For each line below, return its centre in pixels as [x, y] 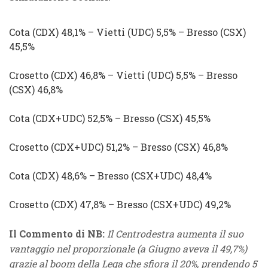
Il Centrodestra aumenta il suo [175, 234]
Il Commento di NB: [58, 234]
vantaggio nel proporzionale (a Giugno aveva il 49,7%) [128, 249]
